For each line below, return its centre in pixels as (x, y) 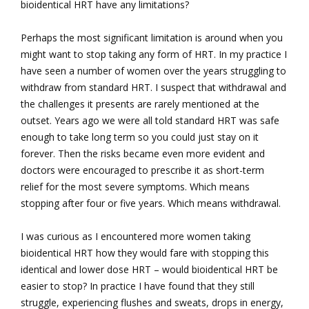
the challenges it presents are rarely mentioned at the (140, 104)
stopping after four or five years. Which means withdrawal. (151, 203)
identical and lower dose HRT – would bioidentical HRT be (149, 270)
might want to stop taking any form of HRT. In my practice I (154, 54)
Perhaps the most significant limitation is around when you (152, 38)
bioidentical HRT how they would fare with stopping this (145, 253)
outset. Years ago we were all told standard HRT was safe (150, 121)
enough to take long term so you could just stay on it (140, 137)
